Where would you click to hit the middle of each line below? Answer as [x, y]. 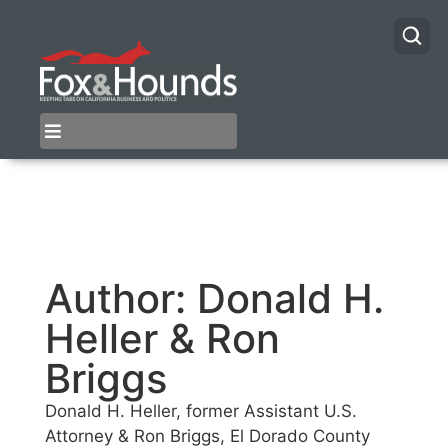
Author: [121, 299]
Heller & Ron [162, 339]
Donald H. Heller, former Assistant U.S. [201, 411]
